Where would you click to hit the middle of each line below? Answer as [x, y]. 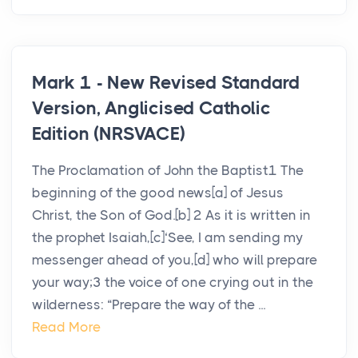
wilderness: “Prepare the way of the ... [149, 305]
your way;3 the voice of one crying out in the [173, 282]
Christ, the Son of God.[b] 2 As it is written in [171, 215]
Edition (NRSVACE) [109, 134]
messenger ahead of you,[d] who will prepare [175, 260]
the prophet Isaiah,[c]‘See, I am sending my [167, 238]
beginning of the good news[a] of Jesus [158, 193]
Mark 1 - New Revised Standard [166, 83]
